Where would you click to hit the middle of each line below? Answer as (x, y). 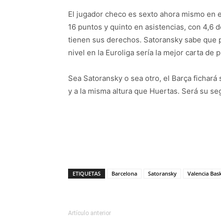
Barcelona (124, 173)
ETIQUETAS (87, 173)
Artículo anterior (90, 213)
